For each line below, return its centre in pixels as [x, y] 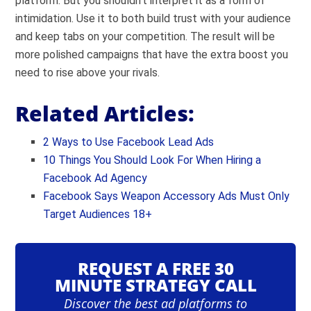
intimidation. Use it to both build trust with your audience [153, 18]
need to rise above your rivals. [88, 72]
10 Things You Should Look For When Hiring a [152, 160]
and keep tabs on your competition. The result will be [145, 36]
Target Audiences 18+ [98, 214]
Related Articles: [105, 113]
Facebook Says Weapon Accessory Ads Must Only [167, 196]
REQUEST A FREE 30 [155, 268]
